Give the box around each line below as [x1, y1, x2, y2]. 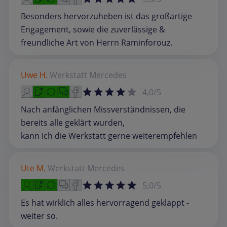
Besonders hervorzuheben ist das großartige [21, 11, 192, 22]
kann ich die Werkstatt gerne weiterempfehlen [21, 130, 197, 142]
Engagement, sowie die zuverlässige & [21, 24, 165, 35]
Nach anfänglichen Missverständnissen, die [21, 104, 185, 116]
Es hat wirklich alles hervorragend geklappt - [21, 197, 189, 209]
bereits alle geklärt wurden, [21, 117, 125, 129]
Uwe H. [21, 69, 48, 81]
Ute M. [21, 163, 46, 174]
